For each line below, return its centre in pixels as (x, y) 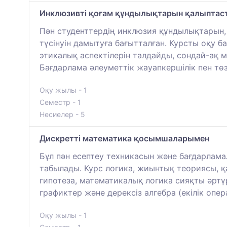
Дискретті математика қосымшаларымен (124, 138)
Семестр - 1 (60, 102)
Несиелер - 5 (62, 114)
